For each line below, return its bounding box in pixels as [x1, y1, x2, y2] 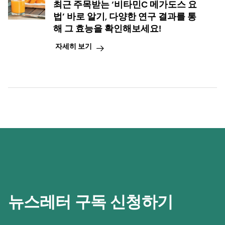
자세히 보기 [55, 41, 92, 51]
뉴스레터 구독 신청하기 [8, 191, 173, 213]
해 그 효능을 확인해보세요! [53, 23, 161, 35]
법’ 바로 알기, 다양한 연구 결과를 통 [53, 11, 196, 23]
